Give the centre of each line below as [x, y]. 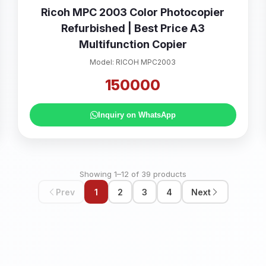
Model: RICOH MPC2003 [133, 62]
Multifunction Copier [133, 44]
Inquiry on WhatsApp [137, 115]
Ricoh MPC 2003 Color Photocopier [133, 12]
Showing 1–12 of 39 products [133, 174]
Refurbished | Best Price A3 [133, 28]
